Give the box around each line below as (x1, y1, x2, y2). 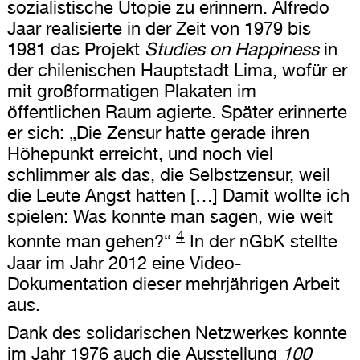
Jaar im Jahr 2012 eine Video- (6, 252, 242, 273)
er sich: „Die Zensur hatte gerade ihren (6, 122, 309, 144)
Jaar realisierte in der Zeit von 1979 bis (6, 18, 311, 39)
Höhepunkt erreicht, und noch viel (6, 143, 273, 165)
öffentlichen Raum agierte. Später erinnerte (6, 101, 347, 123)
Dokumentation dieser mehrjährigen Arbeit (6, 272, 340, 294)
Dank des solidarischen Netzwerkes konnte (6, 321, 347, 343)
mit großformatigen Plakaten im (6, 80, 256, 102)
